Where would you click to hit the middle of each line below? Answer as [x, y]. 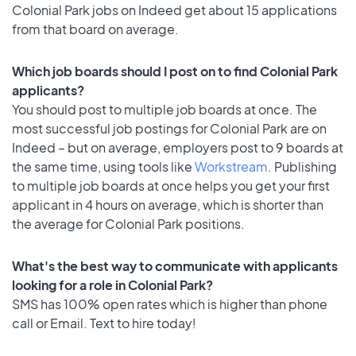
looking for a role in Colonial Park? [112, 284]
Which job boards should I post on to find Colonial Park [175, 71]
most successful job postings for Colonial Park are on [169, 128]
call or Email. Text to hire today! [104, 323]
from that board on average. [95, 29]
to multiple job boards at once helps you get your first [171, 185]
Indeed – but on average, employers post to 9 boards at [178, 147]
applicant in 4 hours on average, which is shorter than [168, 204]
